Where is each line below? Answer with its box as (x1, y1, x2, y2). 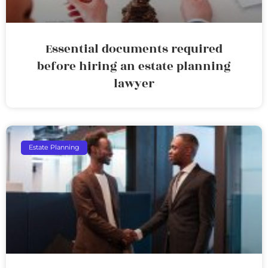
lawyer (114, 74, 154, 93)
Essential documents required (45, 39, 223, 58)
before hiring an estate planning (37, 57, 231, 75)
